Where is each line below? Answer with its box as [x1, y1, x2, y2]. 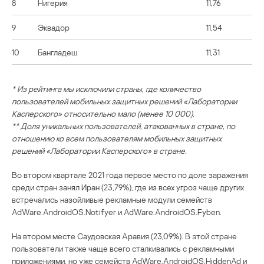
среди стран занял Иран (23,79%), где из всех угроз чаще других [12, 182, 244, 193]
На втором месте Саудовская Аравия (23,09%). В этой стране [12, 231, 237, 242]
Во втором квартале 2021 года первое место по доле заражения [12, 170, 248, 180]
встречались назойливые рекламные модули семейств [12, 194, 212, 205]
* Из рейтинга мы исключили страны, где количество [12, 84, 201, 94]
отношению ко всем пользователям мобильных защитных [12, 133, 222, 144]
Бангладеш [38, 47, 77, 58]
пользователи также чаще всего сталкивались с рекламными [12, 243, 234, 254]
